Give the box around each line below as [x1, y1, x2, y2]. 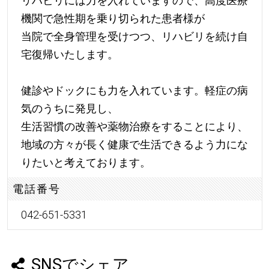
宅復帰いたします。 [20, 48, 118, 61]
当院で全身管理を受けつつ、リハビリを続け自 [20, 30, 248, 43]
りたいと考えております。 [20, 156, 151, 169]
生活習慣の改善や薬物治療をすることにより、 [20, 120, 248, 133]
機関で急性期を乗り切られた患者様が [20, 12, 205, 25]
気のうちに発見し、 [20, 102, 118, 115]
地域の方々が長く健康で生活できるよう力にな [20, 138, 248, 151]
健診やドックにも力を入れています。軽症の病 [20, 84, 248, 97]
